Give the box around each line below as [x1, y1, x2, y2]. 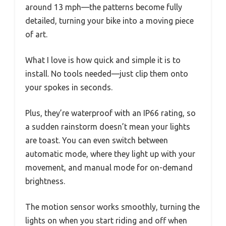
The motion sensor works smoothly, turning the [25, 202, 200, 212]
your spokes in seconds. [25, 83, 112, 92]
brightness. [25, 177, 65, 186]
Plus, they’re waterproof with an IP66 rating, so [25, 108, 196, 118]
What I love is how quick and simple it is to [25, 55, 181, 65]
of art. [25, 30, 47, 39]
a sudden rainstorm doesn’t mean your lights [25, 122, 190, 132]
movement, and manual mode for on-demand [25, 163, 193, 173]
